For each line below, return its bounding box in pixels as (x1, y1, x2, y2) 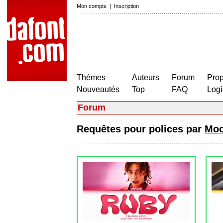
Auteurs (132, 73, 159, 82)
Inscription (114, 3, 139, 9)
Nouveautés (77, 85, 119, 94)
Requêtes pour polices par (77, 123, 205, 134)
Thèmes (77, 73, 106, 82)
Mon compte (77, 3, 107, 9)
